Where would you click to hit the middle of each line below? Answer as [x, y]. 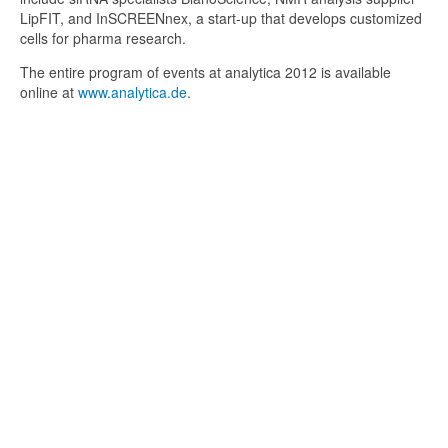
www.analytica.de [132, 92]
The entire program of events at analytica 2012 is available [205, 72]
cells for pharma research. [103, 38]
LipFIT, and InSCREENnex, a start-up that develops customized [221, 18]
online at [49, 92]
